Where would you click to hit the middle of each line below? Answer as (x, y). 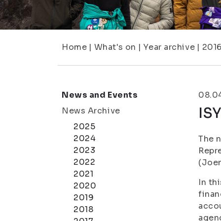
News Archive (91, 111)
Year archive (169, 47)
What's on (115, 47)
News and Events (100, 95)
